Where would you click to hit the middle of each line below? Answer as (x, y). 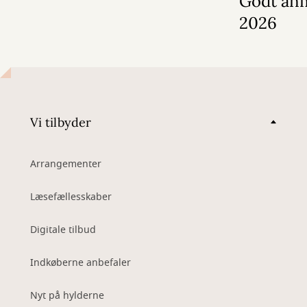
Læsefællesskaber (71, 197)
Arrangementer (66, 164)
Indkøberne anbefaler (81, 263)
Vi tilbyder (61, 122)
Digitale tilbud (63, 230)
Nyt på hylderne (67, 296)
